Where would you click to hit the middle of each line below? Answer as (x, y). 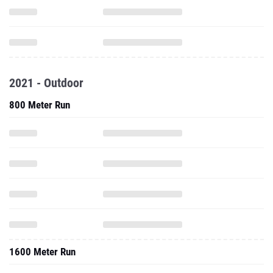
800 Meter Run (40, 105)
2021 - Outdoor (46, 83)
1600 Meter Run (42, 252)
